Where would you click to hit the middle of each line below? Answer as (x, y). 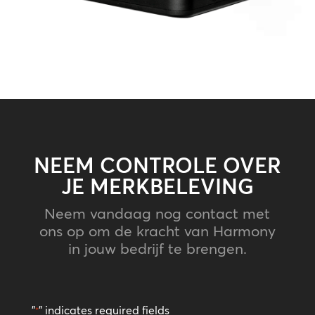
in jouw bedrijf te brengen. (157, 248)
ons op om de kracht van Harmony (157, 230)
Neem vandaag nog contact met (157, 213)
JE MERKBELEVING (157, 186)
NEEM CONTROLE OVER (157, 165)
